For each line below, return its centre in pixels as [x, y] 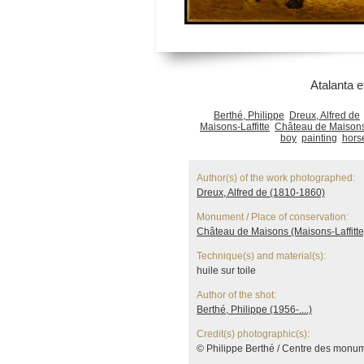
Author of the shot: [236, 295]
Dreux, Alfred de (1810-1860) [261, 193]
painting [319, 138]
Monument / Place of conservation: [273, 217]
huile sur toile [226, 271]
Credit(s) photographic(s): [253, 334]
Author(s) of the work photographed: [276, 178]
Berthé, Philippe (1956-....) [254, 310]
